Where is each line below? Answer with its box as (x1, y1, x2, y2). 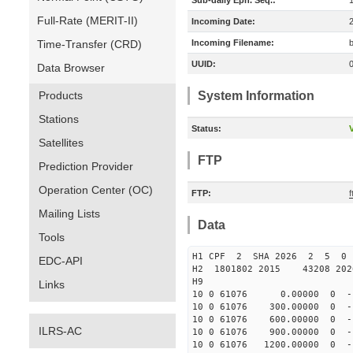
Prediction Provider (39, 160, 133, 173)
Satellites (39, 136, 84, 149)
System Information (198, 89, 314, 102)
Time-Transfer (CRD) (37, 38, 142, 50)
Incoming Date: (191, 17, 255, 26)
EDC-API (39, 255, 83, 267)
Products (39, 89, 83, 102)
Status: (191, 124, 221, 133)
